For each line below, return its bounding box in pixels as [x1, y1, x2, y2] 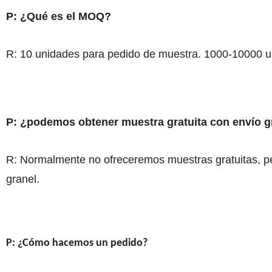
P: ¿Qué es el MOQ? [5, 10, 111, 22]
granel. [5, 172, 39, 185]
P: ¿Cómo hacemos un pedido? [5, 237, 148, 249]
